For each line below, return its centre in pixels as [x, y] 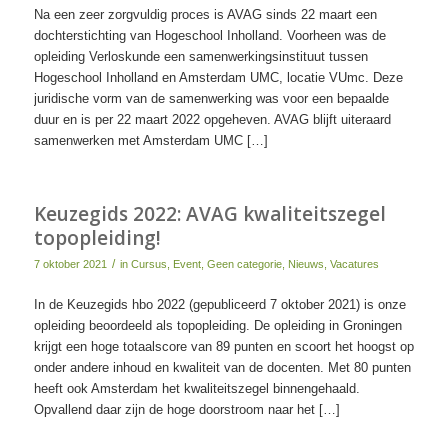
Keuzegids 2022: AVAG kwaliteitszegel [209, 213]
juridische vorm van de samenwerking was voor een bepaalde [211, 98]
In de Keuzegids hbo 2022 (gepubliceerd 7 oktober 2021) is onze [219, 304]
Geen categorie [244, 263]
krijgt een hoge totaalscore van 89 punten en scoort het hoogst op [223, 346]
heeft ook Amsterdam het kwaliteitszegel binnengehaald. [196, 388]
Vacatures [354, 263]
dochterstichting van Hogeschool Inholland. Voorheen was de [209, 35]
